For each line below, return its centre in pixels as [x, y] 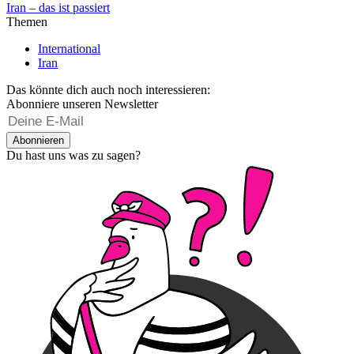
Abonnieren [38, 141]
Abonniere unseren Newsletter [82, 104]
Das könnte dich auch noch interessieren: [108, 90]
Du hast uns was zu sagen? [73, 156]
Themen [27, 22]
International [69, 49]
